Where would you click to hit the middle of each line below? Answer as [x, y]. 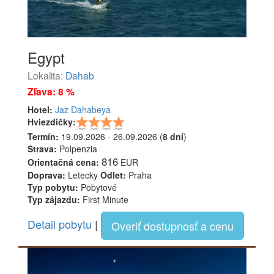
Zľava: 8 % [51, 92]
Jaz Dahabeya [83, 110]
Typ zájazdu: [54, 200]
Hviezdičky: [52, 122]
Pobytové [98, 187]
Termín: [43, 137]
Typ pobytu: [53, 187]
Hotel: [40, 110]
